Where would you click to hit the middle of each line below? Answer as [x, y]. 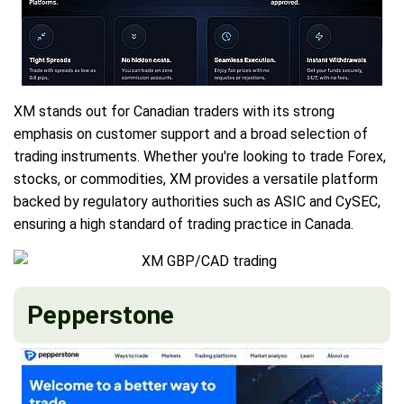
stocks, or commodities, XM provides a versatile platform [196, 179]
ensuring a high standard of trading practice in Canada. [184, 224]
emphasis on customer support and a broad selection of [191, 133]
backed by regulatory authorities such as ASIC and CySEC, [197, 201]
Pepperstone [101, 315]
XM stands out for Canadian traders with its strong [174, 111]
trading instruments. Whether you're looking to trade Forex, [200, 156]
